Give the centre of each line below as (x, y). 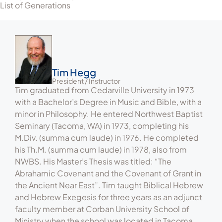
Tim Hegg (74, 72)
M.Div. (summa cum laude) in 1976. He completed (107, 138)
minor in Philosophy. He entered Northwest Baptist (109, 114)
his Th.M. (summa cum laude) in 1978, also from (101, 150)
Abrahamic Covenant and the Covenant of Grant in (108, 173)
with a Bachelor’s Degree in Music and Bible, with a (108, 102)
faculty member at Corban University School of (102, 209)
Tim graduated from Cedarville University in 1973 (105, 90)
